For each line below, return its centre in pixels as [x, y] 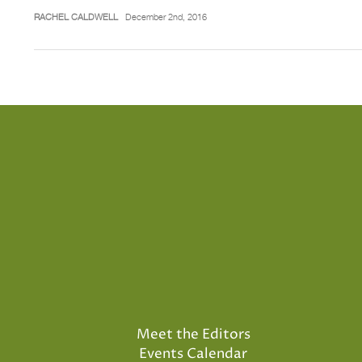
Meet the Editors [193, 334]
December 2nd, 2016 [166, 17]
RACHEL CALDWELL [76, 17]
